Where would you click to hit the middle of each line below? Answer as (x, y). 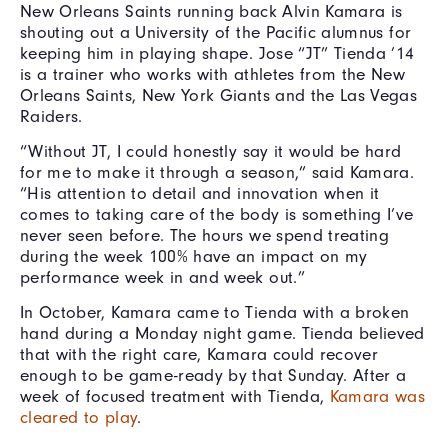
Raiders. (51, 115)
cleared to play (79, 416)
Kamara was (377, 395)
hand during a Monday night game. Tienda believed (222, 332)
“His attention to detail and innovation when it (200, 192)
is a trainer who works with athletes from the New (213, 73)
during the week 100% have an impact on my (194, 255)
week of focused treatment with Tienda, (175, 395)
